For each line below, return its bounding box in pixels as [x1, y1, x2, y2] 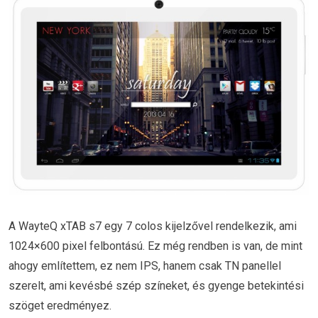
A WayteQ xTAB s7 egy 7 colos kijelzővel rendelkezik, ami [9, 219, 297, 233]
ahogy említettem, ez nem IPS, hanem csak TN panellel [9, 258, 281, 273]
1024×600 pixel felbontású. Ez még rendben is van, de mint [9, 238, 302, 253]
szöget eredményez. [9, 298, 111, 312]
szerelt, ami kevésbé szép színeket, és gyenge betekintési [9, 278, 304, 292]
